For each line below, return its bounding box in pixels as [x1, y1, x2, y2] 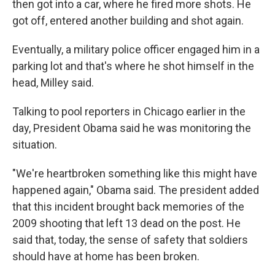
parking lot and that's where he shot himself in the [12, 60, 254, 73]
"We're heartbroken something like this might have [12, 167, 257, 180]
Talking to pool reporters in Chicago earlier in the [12, 105, 246, 118]
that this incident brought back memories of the [12, 200, 244, 214]
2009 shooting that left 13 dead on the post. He [12, 217, 241, 230]
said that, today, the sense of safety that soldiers [12, 233, 248, 247]
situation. [12, 138, 57, 152]
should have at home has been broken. [12, 250, 199, 263]
